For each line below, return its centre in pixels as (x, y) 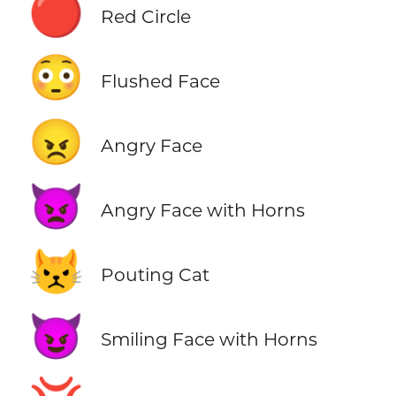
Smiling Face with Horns (209, 339)
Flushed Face (160, 80)
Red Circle (145, 16)
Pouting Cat (155, 275)
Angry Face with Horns (202, 209)
